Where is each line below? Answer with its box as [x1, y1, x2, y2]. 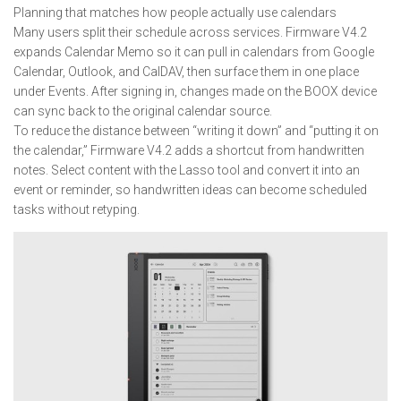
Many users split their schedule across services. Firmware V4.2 [13, 24, 367, 39]
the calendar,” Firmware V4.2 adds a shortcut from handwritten [13, 142, 364, 158]
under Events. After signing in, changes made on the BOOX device [13, 83, 377, 98]
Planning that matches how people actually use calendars [13, 4, 337, 20]
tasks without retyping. [13, 201, 140, 217]
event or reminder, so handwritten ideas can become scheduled [13, 182, 367, 197]
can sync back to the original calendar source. [13, 103, 272, 118]
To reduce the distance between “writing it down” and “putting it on [13, 123, 379, 138]
